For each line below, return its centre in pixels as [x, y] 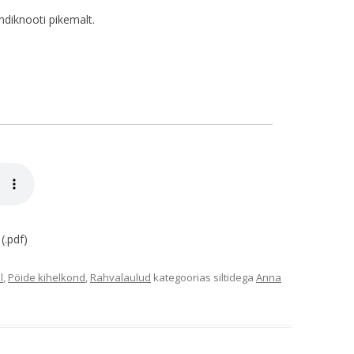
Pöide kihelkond [47, 277]
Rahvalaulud [121, 277]
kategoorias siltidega [203, 277]
